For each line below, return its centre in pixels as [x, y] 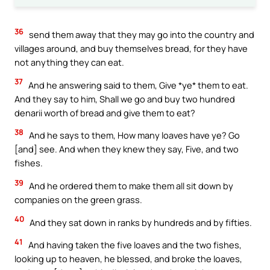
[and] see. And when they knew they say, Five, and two [127, 149]
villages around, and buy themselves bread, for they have [131, 49]
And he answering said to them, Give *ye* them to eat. [137, 85]
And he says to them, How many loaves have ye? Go [133, 135]
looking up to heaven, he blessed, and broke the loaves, [128, 259]
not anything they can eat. [69, 62]
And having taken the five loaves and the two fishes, [134, 245]
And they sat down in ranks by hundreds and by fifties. [140, 222]
